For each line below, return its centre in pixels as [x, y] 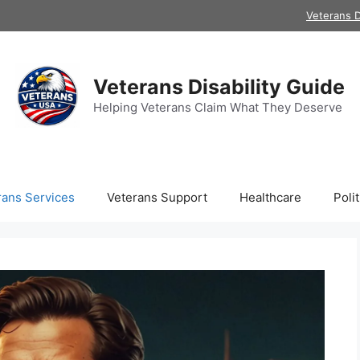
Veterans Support [157, 197]
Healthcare [270, 197]
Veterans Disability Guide [219, 87]
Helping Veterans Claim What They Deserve [218, 107]
